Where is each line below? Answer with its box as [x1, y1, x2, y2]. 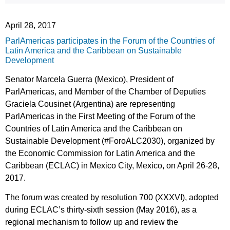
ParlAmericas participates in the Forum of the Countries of [5, 36, 215, 45]
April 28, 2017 [5, 21, 56, 30]
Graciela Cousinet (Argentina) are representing [5, 99, 175, 108]
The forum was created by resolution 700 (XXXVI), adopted [5, 193, 219, 202]
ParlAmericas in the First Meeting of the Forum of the [5, 111, 196, 121]
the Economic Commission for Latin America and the [5, 148, 195, 158]
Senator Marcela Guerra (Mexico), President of [5, 74, 174, 84]
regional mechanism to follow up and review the [5, 218, 178, 227]
